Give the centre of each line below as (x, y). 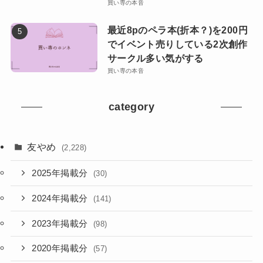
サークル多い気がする (155, 58)
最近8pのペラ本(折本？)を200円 (178, 30)
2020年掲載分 (61, 249)
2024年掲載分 (61, 198)
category (131, 107)
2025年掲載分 (61, 173)
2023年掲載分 (61, 223)
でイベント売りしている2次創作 (177, 44)
